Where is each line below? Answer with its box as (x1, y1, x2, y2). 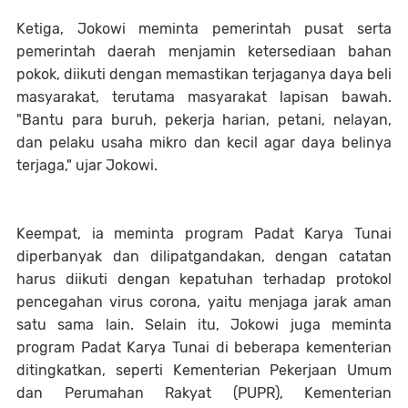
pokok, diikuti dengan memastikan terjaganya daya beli (16, 65, 392, 83)
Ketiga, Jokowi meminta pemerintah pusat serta (16, 19, 392, 37)
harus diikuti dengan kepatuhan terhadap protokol (16, 270, 392, 288)
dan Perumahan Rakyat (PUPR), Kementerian (16, 383, 392, 402)
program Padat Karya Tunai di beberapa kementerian (16, 338, 392, 356)
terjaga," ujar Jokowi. (16, 156, 161, 174)
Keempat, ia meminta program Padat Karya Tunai (16, 224, 392, 242)
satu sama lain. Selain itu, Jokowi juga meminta (16, 315, 392, 333)
